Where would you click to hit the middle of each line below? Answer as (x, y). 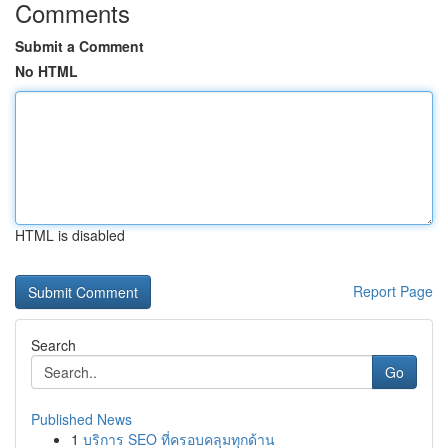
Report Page (393, 291)
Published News (81, 419)
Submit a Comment (79, 46)
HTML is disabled (70, 235)
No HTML (46, 71)
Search (53, 345)
